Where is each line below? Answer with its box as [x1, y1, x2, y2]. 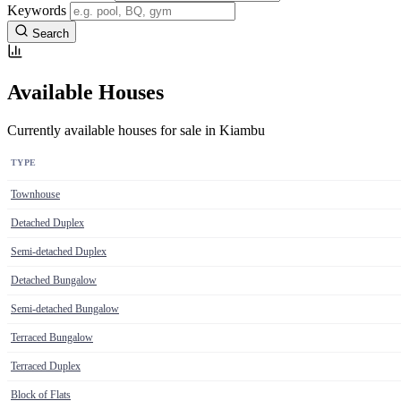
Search [32, 27, 69, 41]
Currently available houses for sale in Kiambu [7, 123, 265, 139]
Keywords [7, 3, 66, 19]
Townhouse [11, 188, 60, 201]
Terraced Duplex [11, 360, 81, 373]
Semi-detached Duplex [11, 245, 107, 259]
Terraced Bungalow [11, 331, 93, 345]
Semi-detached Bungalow [11, 303, 119, 316]
